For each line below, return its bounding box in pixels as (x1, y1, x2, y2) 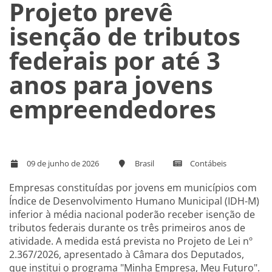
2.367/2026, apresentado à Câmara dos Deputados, (9, 247, 244, 261)
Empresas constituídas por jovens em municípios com (9, 180, 257, 194)
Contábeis (188, 157, 226, 169)
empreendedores (9, 92, 216, 126)
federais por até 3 (9, 43, 220, 77)
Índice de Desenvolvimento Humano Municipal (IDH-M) (9, 194, 259, 208)
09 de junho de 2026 (25, 157, 99, 169)
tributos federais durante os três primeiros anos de (9, 220, 245, 234)
